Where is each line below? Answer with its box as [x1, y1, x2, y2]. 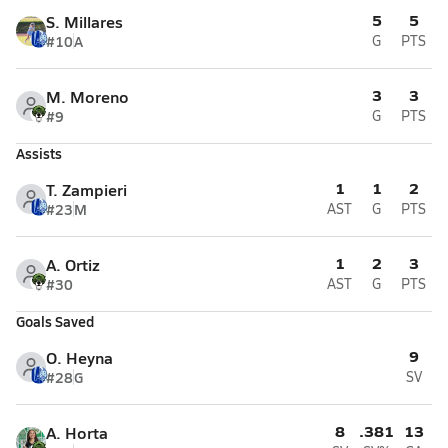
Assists [16, 143, 62, 163]
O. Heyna [46, 346, 113, 369]
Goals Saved [16, 311, 94, 331]
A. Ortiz [46, 253, 100, 276]
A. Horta [46, 421, 108, 444]
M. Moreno [46, 85, 129, 108]
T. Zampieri [46, 178, 127, 201]
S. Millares [46, 10, 123, 33]
